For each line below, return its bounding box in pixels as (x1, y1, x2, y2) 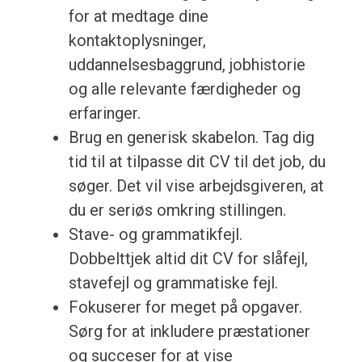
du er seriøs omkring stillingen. (68, 200, 286, 221)
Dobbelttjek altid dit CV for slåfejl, (68, 249, 308, 269)
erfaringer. (68, 103, 141, 124)
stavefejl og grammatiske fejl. (68, 273, 278, 293)
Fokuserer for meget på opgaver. (68, 297, 302, 318)
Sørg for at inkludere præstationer (68, 322, 310, 342)
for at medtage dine (68, 6, 208, 27)
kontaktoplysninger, (68, 31, 206, 51)
